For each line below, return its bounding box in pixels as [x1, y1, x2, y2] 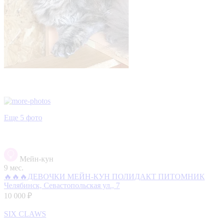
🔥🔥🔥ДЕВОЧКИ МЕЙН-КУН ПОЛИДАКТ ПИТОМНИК [4, 172, 205, 181]
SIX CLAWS [4, 209, 46, 218]
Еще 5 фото [4, 113, 42, 122]
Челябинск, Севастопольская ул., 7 [4, 181, 120, 190]
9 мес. [4, 163, 24, 172]
